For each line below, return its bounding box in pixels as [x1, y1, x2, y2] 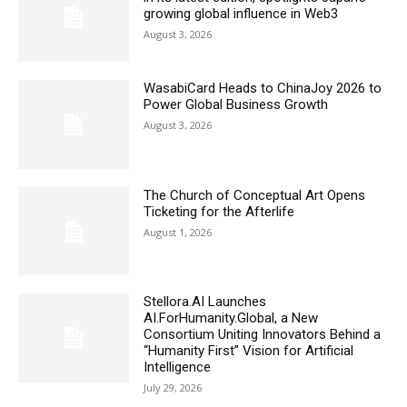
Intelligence [144, 359, 212, 376]
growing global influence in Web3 [144, 5, 339, 22]
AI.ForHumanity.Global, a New [144, 310, 319, 327]
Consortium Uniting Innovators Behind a [144, 326, 382, 343]
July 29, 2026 [144, 381, 203, 395]
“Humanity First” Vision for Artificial [144, 342, 354, 360]
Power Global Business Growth [144, 95, 329, 113]
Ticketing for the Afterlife [144, 203, 295, 220]
